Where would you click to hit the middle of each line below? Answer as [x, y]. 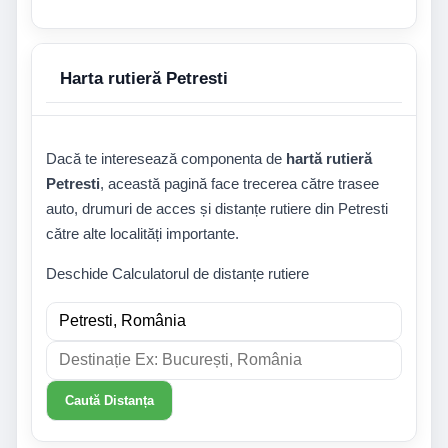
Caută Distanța [109, 400]
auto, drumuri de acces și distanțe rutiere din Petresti [217, 208]
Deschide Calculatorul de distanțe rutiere [177, 274]
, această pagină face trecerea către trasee [239, 183]
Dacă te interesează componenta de [166, 158]
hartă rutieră [329, 158]
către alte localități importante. [142, 233]
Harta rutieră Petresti [144, 79]
